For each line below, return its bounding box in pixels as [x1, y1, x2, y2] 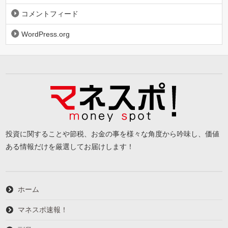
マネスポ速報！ [18, 205, 68, 214]
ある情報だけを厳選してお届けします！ [6, 142, 134, 151]
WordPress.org [21, 30, 70, 38]
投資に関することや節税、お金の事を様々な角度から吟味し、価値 [6, 129, 220, 138]
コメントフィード [21, 9, 79, 18]
